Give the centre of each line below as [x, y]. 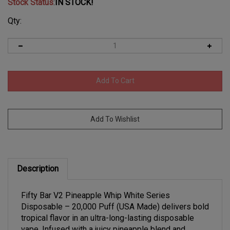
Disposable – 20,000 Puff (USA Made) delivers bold [115, 200]
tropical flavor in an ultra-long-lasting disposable [108, 212]
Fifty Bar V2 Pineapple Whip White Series [95, 189]
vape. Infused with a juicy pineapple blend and [103, 223]
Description [38, 162]
